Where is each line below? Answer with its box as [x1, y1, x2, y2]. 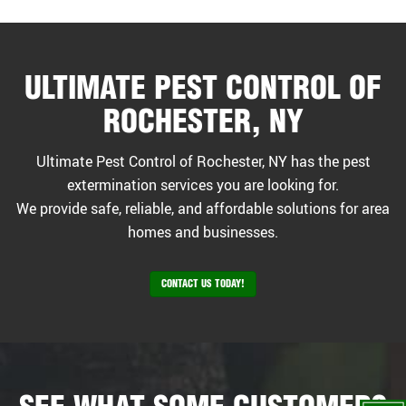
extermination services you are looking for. [67, 175, 339, 194]
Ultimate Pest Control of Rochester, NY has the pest [35, 151, 371, 170]
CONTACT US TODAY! [161, 277, 245, 290]
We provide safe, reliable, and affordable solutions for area [16, 198, 390, 217]
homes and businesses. [128, 222, 278, 241]
